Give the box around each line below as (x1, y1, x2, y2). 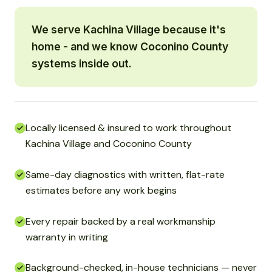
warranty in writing (25, 230, 108, 243)
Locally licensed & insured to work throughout (25, 121, 231, 135)
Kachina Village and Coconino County (25, 137, 192, 151)
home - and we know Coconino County (32, 40, 228, 53)
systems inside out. (32, 57, 132, 70)
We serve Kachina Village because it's (32, 23, 226, 36)
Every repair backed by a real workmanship (25, 214, 216, 228)
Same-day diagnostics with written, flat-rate (25, 168, 225, 181)
